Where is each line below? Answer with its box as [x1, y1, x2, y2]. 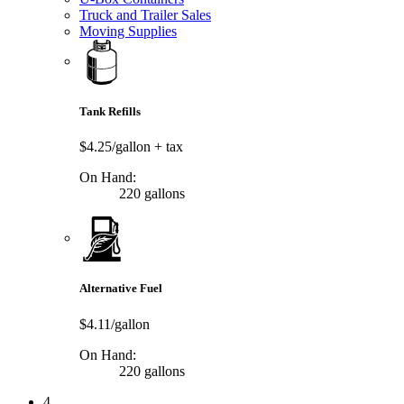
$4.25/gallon [79, 139, 154, 155]
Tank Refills [79, 105, 141, 119]
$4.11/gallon [79, 316, 150, 332]
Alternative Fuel [79, 281, 162, 296]
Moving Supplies [79, 23, 177, 39]
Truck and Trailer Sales [79, 6, 211, 23]
